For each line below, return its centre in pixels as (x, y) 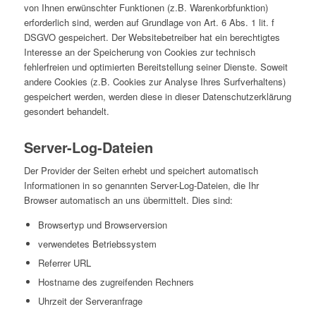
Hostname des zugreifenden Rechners (116, 282)
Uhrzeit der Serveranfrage (90, 301)
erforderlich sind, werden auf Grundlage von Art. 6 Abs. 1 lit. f (149, 23)
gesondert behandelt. (66, 111)
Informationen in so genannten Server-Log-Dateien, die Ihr (141, 186)
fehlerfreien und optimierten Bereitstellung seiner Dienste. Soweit (156, 67)
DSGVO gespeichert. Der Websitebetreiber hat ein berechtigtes (152, 37)
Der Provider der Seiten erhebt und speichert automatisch (141, 171)
